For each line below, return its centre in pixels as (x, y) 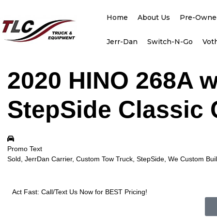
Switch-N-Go (170, 42)
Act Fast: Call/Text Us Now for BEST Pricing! (80, 192)
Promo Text (25, 149)
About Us (154, 17)
